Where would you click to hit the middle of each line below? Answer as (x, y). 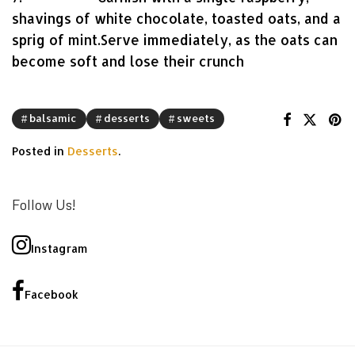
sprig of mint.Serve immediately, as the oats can (175, 40)
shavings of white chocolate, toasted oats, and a (176, 18)
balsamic (53, 118)
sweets (196, 118)
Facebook (52, 294)
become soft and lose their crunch (128, 61)
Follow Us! (44, 204)
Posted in (40, 151)
